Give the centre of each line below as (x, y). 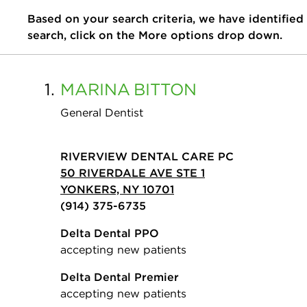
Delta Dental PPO (110, 233)
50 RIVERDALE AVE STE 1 (133, 173)
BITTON (165, 89)
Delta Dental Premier (120, 277)
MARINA (95, 89)
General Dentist (102, 112)
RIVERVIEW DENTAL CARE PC (147, 156)
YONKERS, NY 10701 (117, 189)
